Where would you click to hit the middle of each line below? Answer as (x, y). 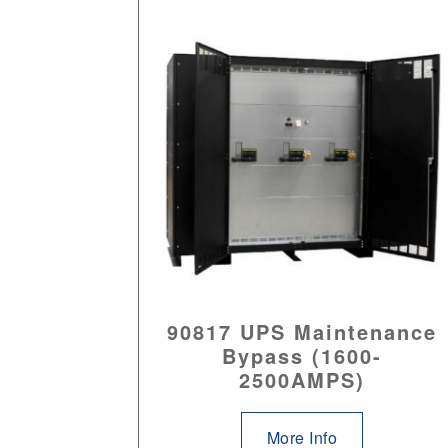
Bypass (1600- (301, 356)
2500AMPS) (301, 380)
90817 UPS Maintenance (301, 332)
